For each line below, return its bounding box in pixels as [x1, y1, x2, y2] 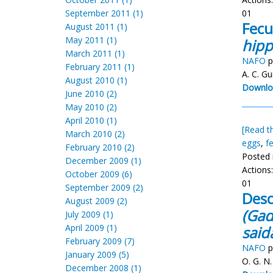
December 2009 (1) [65, 155, 141, 166]
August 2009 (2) [65, 195, 127, 207]
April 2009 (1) [65, 222, 117, 233]
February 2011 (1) [65, 61, 135, 73]
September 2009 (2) [65, 182, 143, 193]
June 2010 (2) [65, 88, 117, 99]
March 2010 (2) [65, 128, 125, 140]
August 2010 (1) [65, 74, 127, 86]
